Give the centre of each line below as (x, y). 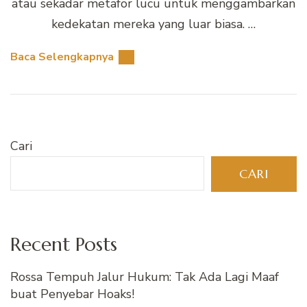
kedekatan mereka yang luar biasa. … (153, 24)
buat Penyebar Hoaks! (72, 294)
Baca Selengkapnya (62, 57)
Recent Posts (64, 245)
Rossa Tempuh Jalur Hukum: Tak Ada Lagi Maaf (145, 277)
